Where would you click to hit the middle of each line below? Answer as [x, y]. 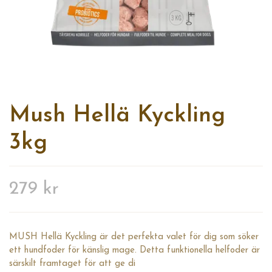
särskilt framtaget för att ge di [72, 264]
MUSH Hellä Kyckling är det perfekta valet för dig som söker [134, 237]
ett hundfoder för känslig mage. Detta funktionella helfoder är [134, 251]
